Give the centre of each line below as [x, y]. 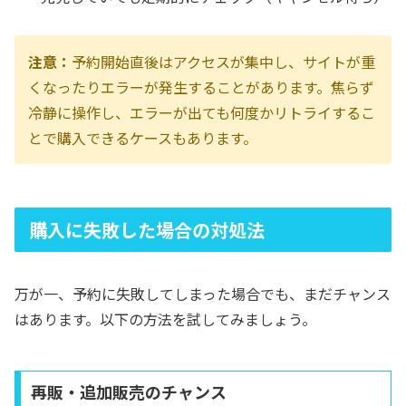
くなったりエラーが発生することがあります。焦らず [201, 87]
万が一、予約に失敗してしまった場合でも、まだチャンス [203, 294]
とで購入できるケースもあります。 [143, 137]
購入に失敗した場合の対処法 [147, 229]
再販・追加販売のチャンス [128, 392]
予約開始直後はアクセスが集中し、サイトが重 [223, 61]
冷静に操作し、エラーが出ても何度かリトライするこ [202, 112]
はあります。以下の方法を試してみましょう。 [165, 319]
